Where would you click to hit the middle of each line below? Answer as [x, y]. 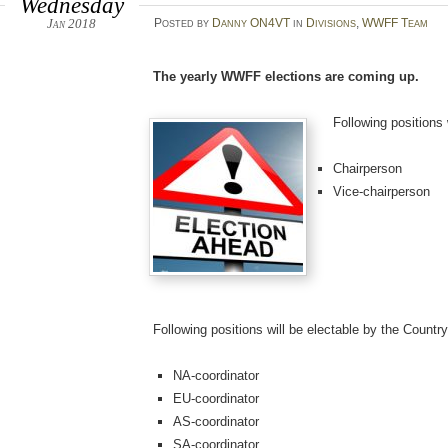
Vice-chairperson [381, 192]
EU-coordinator [215, 399]
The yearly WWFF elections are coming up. [286, 77]
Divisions [330, 23]
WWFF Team [394, 23]
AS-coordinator [215, 422]
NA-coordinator [215, 376]
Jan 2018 [72, 23]
